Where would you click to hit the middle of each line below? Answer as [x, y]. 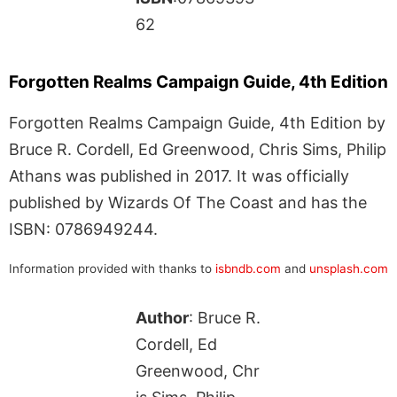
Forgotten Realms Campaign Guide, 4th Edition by [197, 122]
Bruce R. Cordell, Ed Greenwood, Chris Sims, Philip [198, 149]
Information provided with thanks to [112, 268]
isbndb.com [248, 268]
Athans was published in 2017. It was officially [179, 175]
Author [162, 317]
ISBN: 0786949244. [83, 229]
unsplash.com [349, 268]
